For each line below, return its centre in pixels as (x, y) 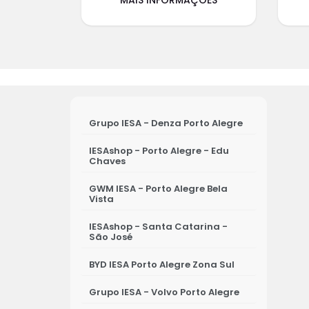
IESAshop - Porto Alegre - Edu (159, 150)
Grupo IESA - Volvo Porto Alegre (164, 292)
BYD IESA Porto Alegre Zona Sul (162, 264)
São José (111, 237)
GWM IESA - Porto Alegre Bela (158, 188)
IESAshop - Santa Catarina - (158, 226)
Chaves (107, 161)
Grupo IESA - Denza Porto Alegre (166, 123)
